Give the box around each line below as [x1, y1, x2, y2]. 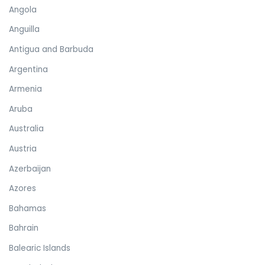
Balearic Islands [9, 242, 70, 254]
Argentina [9, 63, 48, 75]
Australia [9, 123, 44, 135]
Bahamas [9, 202, 46, 214]
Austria [9, 143, 37, 154]
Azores [9, 183, 36, 195]
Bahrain [9, 222, 38, 234]
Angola [9, 4, 37, 15]
